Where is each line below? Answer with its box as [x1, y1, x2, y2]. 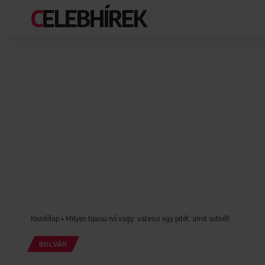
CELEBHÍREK [42, 3, 146, 33]
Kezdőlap [31, 214, 59, 223]
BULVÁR [38, 240, 67, 249]
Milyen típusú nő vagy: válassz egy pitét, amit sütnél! [66, 214, 230, 223]
